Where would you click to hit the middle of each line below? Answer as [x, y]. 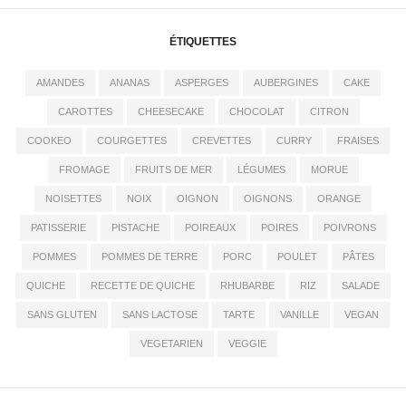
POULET [297, 257]
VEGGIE [247, 344]
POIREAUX [210, 228]
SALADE [361, 286]
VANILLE [300, 315]
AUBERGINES [286, 83]
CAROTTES [85, 112]
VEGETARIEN [171, 344]
